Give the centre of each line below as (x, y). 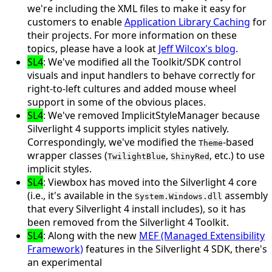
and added (148, 89)
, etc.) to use (237, 156)
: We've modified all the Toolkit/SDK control (142, 62)
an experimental (65, 263)
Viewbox (67, 182)
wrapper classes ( (67, 156)
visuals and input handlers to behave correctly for (141, 76)
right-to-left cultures (74, 89)
